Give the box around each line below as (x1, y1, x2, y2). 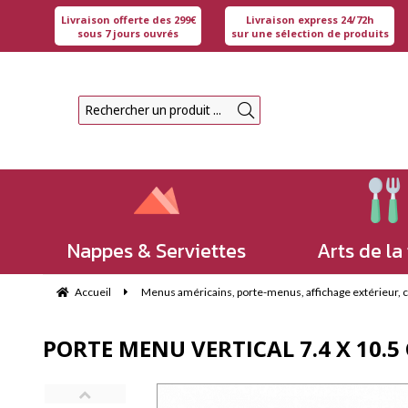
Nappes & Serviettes (67, 235, 246, 266)
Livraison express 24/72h (245, 12, 374, 26)
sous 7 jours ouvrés (77, 25, 178, 40)
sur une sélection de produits (230, 25, 389, 40)
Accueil (75, 284, 111, 299)
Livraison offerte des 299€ (60, 12, 196, 26)
